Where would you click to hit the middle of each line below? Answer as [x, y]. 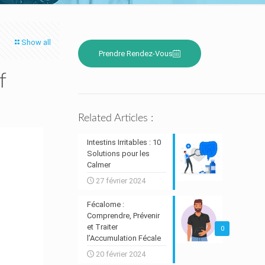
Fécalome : [105, 204]
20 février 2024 [120, 254]
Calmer [98, 165]
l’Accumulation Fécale [124, 238]
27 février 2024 [120, 181]
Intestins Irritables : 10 [124, 142]
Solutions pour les [118, 153]
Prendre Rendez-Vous [135, 54]
